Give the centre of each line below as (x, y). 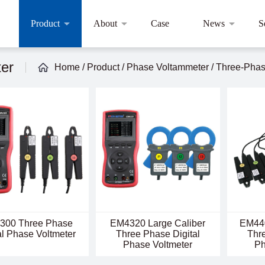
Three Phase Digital (158, 234)
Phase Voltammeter (168, 67)
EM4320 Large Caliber (158, 223)
